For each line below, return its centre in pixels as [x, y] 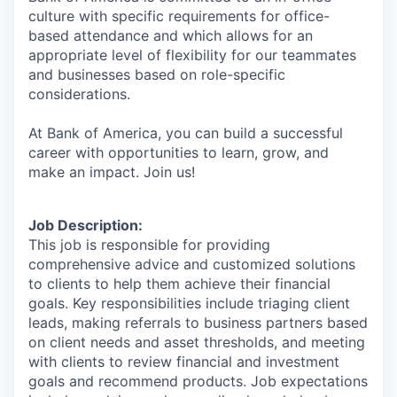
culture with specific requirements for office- [179, 16]
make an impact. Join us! [112, 171]
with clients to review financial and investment [184, 361]
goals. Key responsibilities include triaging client [189, 303]
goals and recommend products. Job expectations [198, 381]
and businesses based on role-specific [157, 74]
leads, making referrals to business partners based [198, 322]
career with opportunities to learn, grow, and [179, 152]
